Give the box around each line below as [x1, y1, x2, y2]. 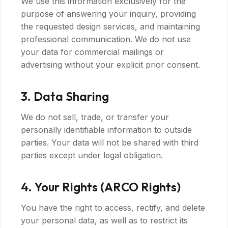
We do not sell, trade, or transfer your [21, 112, 169, 122]
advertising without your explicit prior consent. [21, 60, 200, 70]
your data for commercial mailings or [21, 47, 164, 57]
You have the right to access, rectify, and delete [21, 203, 205, 213]
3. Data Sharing [21, 89, 109, 104]
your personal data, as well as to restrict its [21, 215, 188, 225]
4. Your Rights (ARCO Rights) [21, 179, 181, 194]
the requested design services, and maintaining [21, 21, 200, 32]
